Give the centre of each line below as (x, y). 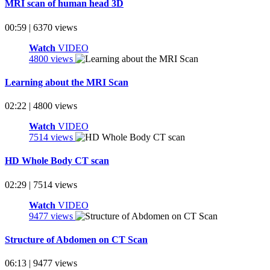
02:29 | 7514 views (41, 184)
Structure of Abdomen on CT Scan (76, 239)
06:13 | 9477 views (41, 263)
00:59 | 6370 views (41, 27)
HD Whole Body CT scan (57, 161)
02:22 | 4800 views (41, 106)
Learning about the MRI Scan (67, 82)
